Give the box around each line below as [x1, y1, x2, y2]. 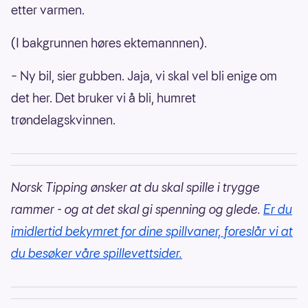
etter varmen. [11, 1, 85, 19]
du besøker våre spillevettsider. [11, 245, 182, 263]
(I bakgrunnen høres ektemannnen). [11, 34, 207, 52]
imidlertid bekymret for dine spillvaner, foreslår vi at [11, 223, 293, 241]
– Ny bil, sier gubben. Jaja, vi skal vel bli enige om [11, 67, 277, 85]
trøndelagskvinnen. [11, 111, 115, 129]
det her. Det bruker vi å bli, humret [11, 89, 196, 107]
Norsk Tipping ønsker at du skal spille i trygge [11, 179, 260, 197]
